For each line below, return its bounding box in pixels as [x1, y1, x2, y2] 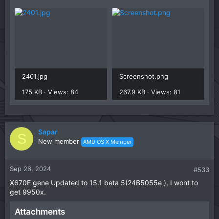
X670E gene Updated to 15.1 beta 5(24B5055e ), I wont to [10, 178, 198, 187]
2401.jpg [22, 72, 47, 81]
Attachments [15, 207, 65, 217]
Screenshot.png [119, 72, 168, 81]
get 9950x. [10, 188, 46, 197]
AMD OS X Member [83, 138, 131, 146]
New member [38, 137, 79, 146]
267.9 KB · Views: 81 [119, 88, 180, 96]
